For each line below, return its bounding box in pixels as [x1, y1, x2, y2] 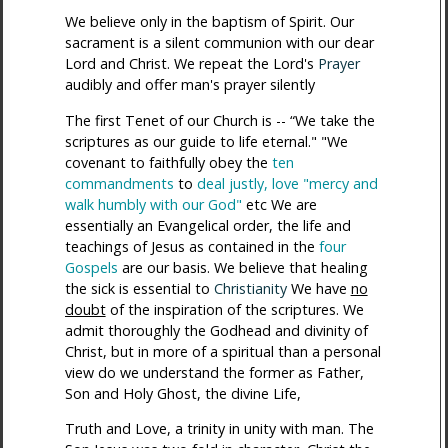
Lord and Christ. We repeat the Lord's [64, 54, 318, 74]
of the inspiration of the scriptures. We [105, 299, 364, 319]
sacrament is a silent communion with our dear [64, 33, 374, 53]
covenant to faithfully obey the [64, 152, 272, 172]
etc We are [241, 194, 317, 214]
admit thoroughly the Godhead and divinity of [64, 320, 368, 340]
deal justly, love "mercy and [196, 173, 378, 193]
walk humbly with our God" [64, 194, 242, 214]
